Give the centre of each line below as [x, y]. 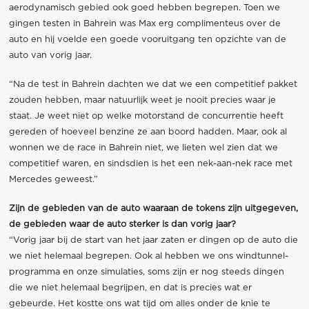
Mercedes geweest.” [53, 180]
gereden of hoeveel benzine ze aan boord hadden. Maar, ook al [148, 132]
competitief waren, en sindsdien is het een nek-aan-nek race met [150, 164]
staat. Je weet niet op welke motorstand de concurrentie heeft [146, 117]
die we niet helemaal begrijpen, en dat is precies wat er [130, 288]
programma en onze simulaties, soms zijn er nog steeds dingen [146, 272]
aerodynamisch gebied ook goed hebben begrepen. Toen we [144, 8]
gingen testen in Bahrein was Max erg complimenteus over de [144, 24]
